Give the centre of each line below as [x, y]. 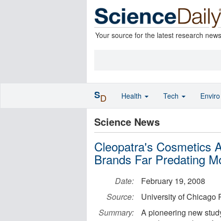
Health [132, 96]
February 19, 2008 [173, 181]
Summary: [116, 212]
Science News [127, 122]
